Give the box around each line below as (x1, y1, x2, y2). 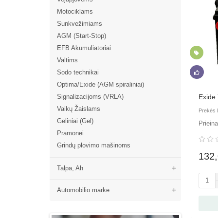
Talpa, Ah (57, 164, 83, 172)
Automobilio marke (57, 186, 109, 194)
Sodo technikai (57, 69, 99, 76)
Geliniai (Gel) (57, 117, 93, 125)
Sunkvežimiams (57, 20, 102, 28)
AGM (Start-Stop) (57, 32, 106, 40)
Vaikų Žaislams (57, 105, 100, 113)
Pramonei (57, 129, 84, 137)
